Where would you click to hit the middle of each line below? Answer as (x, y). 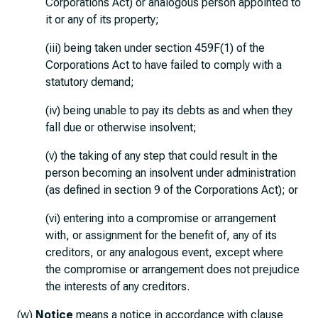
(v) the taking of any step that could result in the (161, 156)
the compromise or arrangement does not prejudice (172, 269)
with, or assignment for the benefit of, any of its (161, 235)
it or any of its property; (102, 20)
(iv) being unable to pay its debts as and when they (169, 110)
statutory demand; (90, 82)
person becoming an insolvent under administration (171, 173)
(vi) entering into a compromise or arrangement (161, 218)
